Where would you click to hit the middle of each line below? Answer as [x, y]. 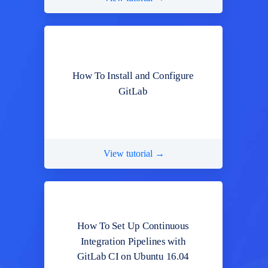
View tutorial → [134, 153]
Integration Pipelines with [133, 241]
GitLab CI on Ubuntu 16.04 [133, 256]
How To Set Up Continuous [133, 226]
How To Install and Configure [133, 76]
